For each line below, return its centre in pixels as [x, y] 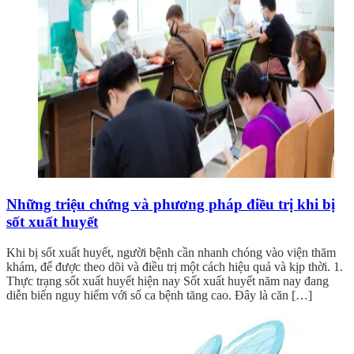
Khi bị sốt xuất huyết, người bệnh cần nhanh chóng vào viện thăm [171, 252]
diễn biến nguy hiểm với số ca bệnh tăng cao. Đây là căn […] [159, 295]
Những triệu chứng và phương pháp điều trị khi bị [171, 204]
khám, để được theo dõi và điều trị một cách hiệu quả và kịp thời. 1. [175, 266]
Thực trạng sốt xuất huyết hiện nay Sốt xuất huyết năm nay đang [168, 281]
